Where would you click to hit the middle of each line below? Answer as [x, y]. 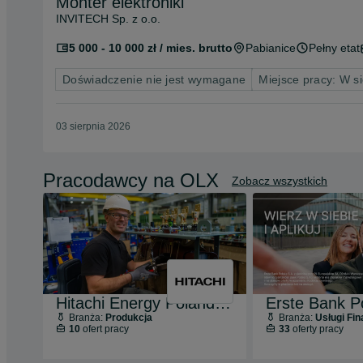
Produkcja [128, 318]
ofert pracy [104, 329]
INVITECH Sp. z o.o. [108, 19]
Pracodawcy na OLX [131, 180]
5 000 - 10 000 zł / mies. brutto [151, 48]
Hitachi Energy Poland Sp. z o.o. [223, 303]
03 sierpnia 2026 [93, 126]
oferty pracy [316, 329]
